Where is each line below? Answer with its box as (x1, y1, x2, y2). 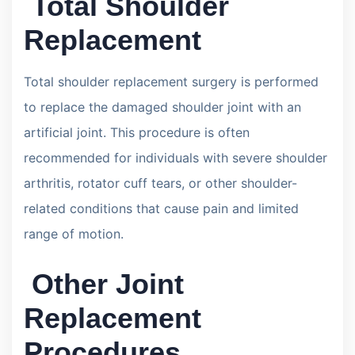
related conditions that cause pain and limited (24, 200, 299, 216)
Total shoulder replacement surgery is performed (24, 73, 319, 90)
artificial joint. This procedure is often (24, 124, 250, 140)
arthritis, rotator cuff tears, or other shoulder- (24, 174, 297, 191)
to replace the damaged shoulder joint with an (24, 98, 301, 115)
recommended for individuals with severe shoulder (24, 149, 327, 166)
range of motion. (24, 225, 124, 242)
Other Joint (24, 267, 184, 300)
